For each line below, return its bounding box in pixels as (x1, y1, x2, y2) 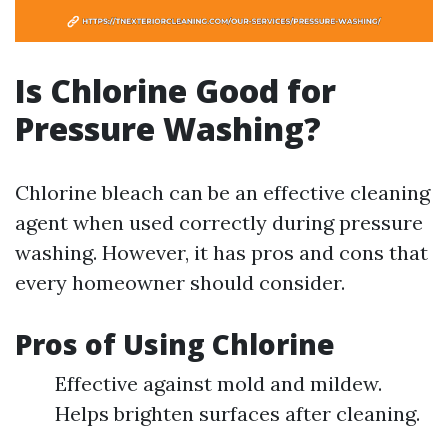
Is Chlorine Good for (15, 69, 336, 112)
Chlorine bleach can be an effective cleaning (15, 180, 430, 205)
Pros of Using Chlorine (15, 325, 335, 363)
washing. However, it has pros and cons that (15, 240, 428, 265)
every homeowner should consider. (15, 270, 345, 295)
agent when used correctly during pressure (15, 210, 423, 235)
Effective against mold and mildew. (55, 371, 382, 396)
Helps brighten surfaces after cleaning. (55, 401, 420, 426)
